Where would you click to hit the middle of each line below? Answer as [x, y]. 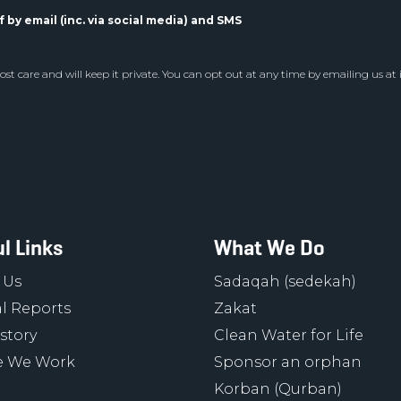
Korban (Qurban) [278, 389]
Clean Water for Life [289, 335]
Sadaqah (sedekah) [285, 282]
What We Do [269, 248]
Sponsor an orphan [288, 362]
